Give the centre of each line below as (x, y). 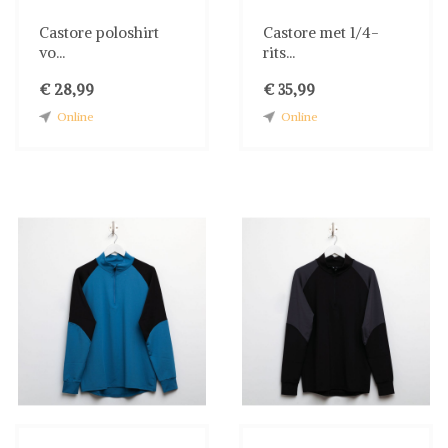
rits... (279, 52)
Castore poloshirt (99, 32)
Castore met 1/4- (321, 32)
